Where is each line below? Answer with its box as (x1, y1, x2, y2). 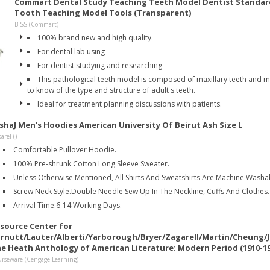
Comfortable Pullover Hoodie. (13, 145, 116, 155)
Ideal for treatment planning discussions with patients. (37, 99, 222, 109)
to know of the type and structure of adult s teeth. (27, 85, 195, 95)
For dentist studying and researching (37, 60, 162, 71)
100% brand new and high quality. (37, 33, 153, 43)
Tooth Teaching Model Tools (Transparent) (14, 7, 191, 18)
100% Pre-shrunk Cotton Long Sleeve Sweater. (13, 159, 169, 169)
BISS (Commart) (14, 20, 58, 28)
